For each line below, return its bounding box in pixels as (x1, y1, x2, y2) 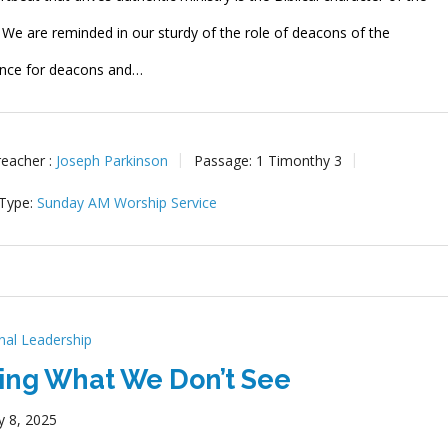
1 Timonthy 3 (256, 150, 343, 170)
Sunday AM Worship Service (37, 192, 218, 212)
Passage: (194, 150, 253, 170)
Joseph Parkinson (56, 150, 169, 170)
